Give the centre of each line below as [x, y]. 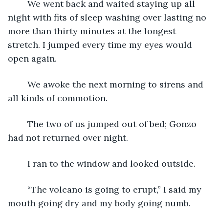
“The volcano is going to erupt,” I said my [22, 189]
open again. [32, 58]
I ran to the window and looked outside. [114, 163]
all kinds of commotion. [58, 98]
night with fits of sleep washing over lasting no [108, 17]
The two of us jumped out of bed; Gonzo [22, 124]
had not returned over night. [68, 137]
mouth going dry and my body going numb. [99, 203]
